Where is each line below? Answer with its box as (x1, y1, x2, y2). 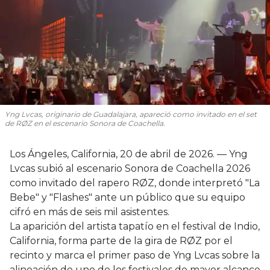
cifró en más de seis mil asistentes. (10, 206, 169, 218)
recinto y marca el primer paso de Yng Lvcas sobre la (10, 249, 260, 261)
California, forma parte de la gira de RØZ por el (10, 234, 233, 246)
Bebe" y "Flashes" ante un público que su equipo (10, 191, 245, 203)
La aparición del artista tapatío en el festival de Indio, (10, 220, 260, 232)
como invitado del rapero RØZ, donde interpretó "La (10, 177, 260, 189)
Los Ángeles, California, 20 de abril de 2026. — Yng (10, 148, 248, 160)
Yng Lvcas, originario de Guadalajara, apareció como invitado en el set (5, 109, 257, 119)
